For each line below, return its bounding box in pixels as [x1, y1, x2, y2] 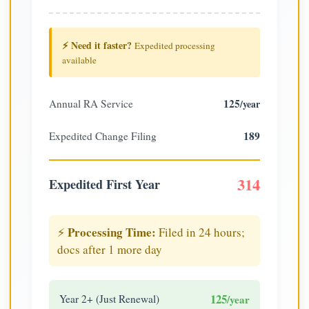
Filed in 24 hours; [156, 223, 245, 240]
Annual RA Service [49, 96, 133, 110]
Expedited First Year [49, 175, 160, 193]
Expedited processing [134, 39, 215, 52]
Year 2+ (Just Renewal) [59, 291, 159, 306]
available [62, 53, 97, 66]
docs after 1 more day [57, 241, 162, 257]
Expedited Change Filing [49, 128, 157, 143]
